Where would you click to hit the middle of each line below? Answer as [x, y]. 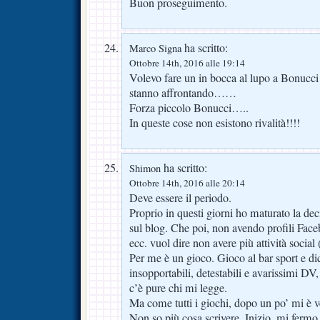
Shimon [145, 169]
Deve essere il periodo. [180, 198]
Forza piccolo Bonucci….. [189, 108]
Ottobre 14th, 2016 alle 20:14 [187, 183]
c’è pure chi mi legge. [178, 288]
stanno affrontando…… [183, 93]
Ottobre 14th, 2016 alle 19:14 [187, 63]
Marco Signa [155, 49]
